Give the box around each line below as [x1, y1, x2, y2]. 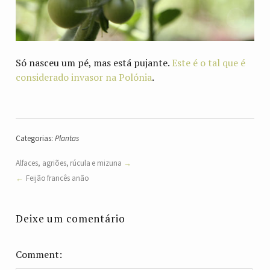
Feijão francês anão [26, 172, 89, 183]
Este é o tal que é [172, 55, 246, 69]
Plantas [54, 133, 79, 143]
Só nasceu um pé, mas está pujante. [16, 55, 172, 69]
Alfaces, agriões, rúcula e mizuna [16, 158, 122, 169]
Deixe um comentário [16, 212, 125, 226]
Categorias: [16, 133, 55, 143]
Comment [16, 247, 60, 261]
